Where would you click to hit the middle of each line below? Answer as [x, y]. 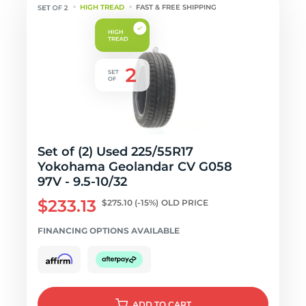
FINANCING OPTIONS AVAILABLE [109, 231]
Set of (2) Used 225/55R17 [115, 152]
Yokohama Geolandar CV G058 [135, 167]
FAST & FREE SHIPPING [177, 7]
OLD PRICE [185, 203]
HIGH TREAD [102, 7]
